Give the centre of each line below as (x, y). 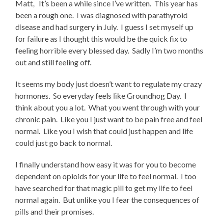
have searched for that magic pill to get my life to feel (104, 188)
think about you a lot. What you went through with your (108, 108)
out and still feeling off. (54, 62)
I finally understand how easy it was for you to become (106, 165)
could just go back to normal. (65, 143)
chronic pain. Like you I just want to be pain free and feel (109, 119)
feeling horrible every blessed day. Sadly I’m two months (110, 51)
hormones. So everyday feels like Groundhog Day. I (101, 96)
